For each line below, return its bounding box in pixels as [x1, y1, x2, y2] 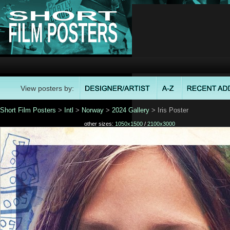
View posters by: [21, 84, 74, 92]
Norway [82, 106, 104, 114]
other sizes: [84, 121, 115, 127]
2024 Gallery [112, 106, 149, 114]
